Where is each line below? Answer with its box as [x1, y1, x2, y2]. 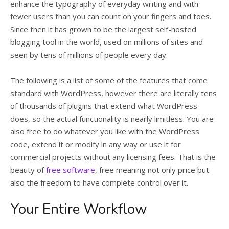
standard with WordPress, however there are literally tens [10, 88, 217, 98]
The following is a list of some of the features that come [10, 75, 208, 85]
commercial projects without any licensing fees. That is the [10, 152, 216, 162]
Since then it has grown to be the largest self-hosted [10, 24, 196, 34]
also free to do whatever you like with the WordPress [10, 126, 199, 136]
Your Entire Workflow [10, 199, 147, 219]
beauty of [10, 165, 46, 175]
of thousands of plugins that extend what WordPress [10, 101, 197, 111]
